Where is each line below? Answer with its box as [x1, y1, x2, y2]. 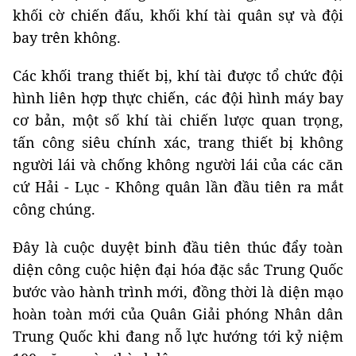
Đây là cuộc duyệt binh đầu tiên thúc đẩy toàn [13, 238, 343, 257]
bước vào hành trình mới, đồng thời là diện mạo [13, 282, 343, 302]
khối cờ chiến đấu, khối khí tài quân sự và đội [13, 6, 343, 25]
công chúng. [13, 199, 95, 219]
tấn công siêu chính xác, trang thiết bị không [13, 133, 343, 153]
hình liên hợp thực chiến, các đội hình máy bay [13, 88, 343, 108]
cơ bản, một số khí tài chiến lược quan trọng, [13, 110, 343, 130]
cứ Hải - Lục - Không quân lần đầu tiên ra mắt [13, 177, 343, 197]
